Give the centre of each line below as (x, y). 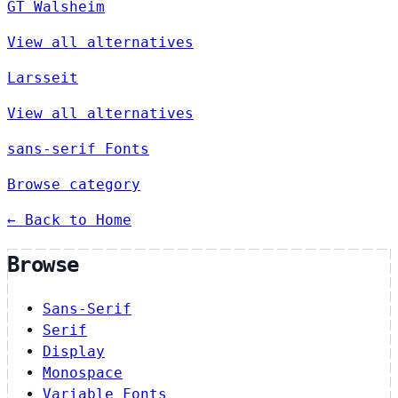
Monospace (83, 372)
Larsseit (43, 77)
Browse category (74, 184)
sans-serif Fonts (78, 148)
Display (74, 351)
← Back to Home (69, 219)
